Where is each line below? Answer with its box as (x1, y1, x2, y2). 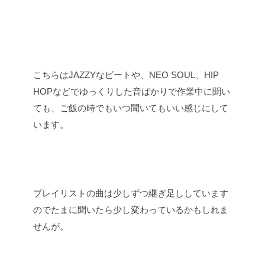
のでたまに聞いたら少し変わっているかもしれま (33, 205, 228, 215)
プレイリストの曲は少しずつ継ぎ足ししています (33, 188, 228, 199)
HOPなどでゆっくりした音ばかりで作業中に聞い (33, 86, 230, 97)
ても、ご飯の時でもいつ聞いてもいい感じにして (33, 103, 228, 114)
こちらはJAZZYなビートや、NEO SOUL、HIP (33, 70, 219, 80)
